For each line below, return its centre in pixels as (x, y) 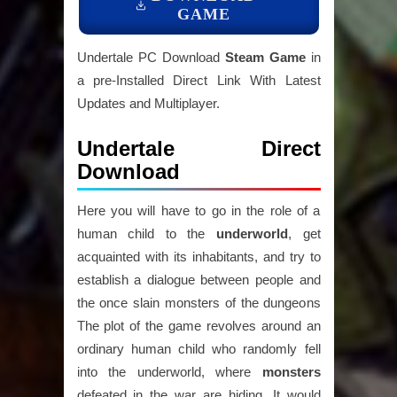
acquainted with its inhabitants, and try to (198, 257)
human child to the (146, 234)
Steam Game (265, 58)
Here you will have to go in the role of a (198, 211)
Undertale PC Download (151, 58)
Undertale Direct (198, 149)
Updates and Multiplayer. (148, 104)
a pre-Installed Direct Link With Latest (198, 81)
